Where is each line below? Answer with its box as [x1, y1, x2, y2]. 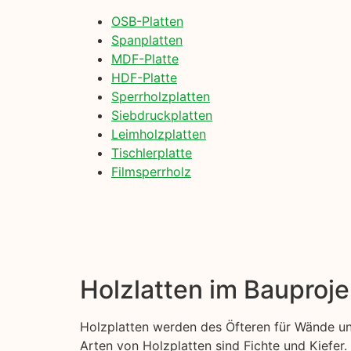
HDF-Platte [111, 69, 177, 85]
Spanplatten [111, 31, 183, 48]
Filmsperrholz [111, 163, 191, 179]
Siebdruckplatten [111, 107, 212, 123]
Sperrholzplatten [111, 88, 210, 104]
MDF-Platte [111, 50, 179, 67]
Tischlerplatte [111, 144, 192, 161]
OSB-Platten [111, 13, 183, 29]
